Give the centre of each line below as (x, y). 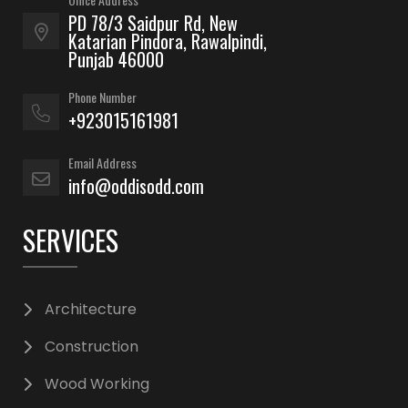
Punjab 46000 (116, 59)
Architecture (91, 310)
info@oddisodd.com (136, 185)
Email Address (102, 162)
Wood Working (97, 384)
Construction (92, 347)
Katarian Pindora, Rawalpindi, (168, 41)
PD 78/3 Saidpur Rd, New (153, 22)
